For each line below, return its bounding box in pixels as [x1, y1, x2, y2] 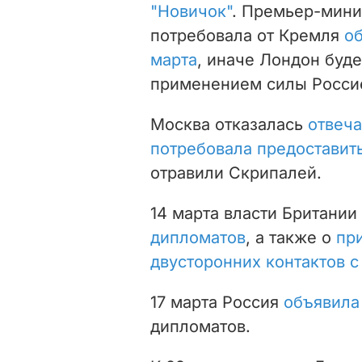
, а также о [246, 227, 336, 247]
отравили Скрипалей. [150, 162, 322, 183]
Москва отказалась [150, 114, 308, 134]
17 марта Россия [150, 292, 284, 312]
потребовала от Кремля [150, 25, 344, 45]
